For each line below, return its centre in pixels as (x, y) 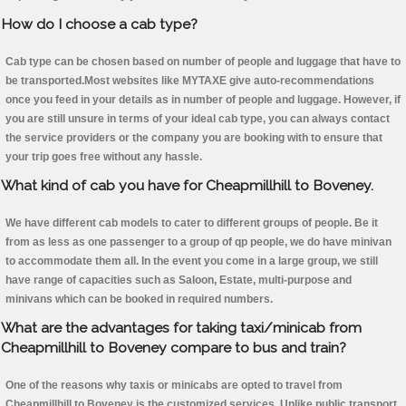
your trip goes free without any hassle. (104, 157)
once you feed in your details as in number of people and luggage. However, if (203, 100)
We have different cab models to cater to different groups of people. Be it (192, 223)
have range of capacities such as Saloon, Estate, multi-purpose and (179, 280)
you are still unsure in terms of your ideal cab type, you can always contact (198, 119)
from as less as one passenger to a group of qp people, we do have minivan (198, 242)
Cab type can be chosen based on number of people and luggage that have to (203, 62)
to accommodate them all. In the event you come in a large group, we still (192, 261)
